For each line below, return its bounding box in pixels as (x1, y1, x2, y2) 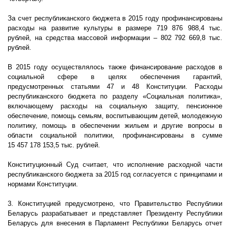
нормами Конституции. (8, 180, 78, 188)
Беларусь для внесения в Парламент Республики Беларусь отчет (8, 219, 222, 227)
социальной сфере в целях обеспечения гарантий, (8, 73, 222, 81)
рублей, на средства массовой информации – (8, 34, 161, 42)
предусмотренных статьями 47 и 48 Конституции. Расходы (8, 83, 222, 91)
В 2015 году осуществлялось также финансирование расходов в (8, 63, 222, 71)
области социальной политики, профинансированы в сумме (8, 131, 222, 140)
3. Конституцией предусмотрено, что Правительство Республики (8, 200, 222, 208)
